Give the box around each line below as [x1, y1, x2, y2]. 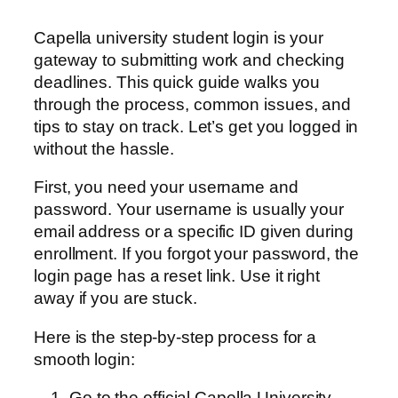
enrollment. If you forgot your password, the [34, 244, 359, 264]
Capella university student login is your [34, 28, 323, 47]
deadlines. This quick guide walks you [34, 72, 321, 92]
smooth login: [34, 349, 135, 369]
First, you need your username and [34, 178, 298, 197]
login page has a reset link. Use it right [34, 267, 320, 286]
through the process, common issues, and [34, 94, 352, 114]
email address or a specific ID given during [34, 222, 354, 242]
